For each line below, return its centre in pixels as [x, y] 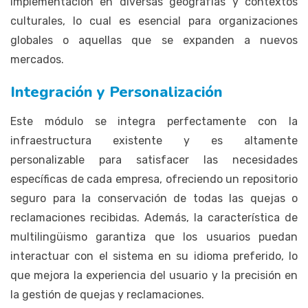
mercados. [37, 59]
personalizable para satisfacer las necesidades [154, 159]
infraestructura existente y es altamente [154, 140]
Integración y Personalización [117, 92]
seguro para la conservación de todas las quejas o [154, 198]
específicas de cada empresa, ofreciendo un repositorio [154, 179]
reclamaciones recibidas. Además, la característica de [154, 217]
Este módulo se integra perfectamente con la [154, 121]
